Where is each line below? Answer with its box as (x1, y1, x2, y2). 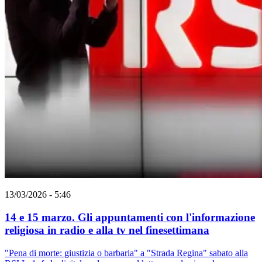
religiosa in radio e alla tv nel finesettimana (5, 224, 209, 236)
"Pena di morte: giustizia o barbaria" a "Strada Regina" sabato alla (5, 247, 248, 258)
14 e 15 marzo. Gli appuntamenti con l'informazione (5, 211, 255, 223)
